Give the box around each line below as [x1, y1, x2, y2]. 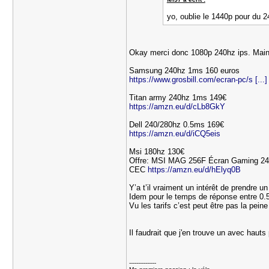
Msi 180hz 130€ [129, 147, 185, 156]
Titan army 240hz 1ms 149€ [129, 93, 227, 102]
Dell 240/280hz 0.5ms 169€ [129, 120, 225, 129]
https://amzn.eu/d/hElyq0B [148, 165, 241, 174]
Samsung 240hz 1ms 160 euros [129, 66, 240, 75]
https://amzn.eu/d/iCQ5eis [129, 129, 221, 138]
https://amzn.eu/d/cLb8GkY [129, 102, 226, 111]
